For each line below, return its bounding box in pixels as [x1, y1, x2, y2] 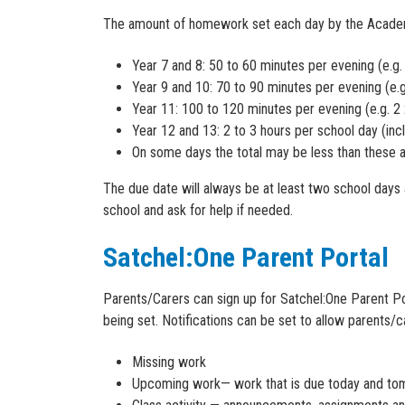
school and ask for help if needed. [103, 202, 293, 219]
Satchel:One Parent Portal [103, 241, 389, 273]
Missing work [132, 353, 206, 371]
